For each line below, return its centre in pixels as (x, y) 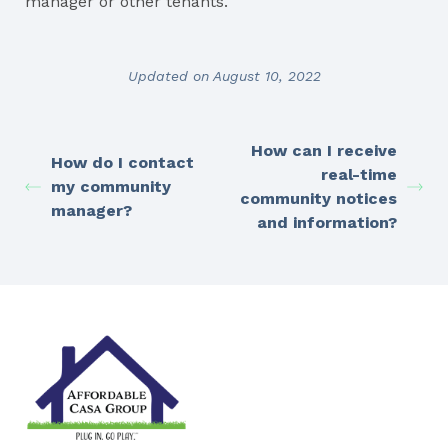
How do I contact (122, 162)
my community (111, 186)
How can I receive (324, 150)
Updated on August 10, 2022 (224, 76)
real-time (359, 174)
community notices (318, 198)
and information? (327, 222)
